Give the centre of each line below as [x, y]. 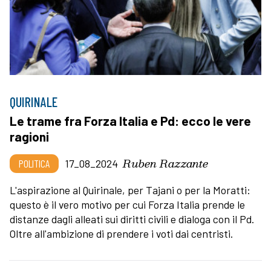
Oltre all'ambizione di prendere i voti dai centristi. [121, 234]
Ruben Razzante [165, 163]
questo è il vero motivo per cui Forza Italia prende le [127, 205]
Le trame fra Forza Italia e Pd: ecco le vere [130, 121]
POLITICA [34, 164]
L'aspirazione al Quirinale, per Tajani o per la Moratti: [130, 190]
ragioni [29, 137]
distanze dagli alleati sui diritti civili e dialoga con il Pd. [132, 219]
